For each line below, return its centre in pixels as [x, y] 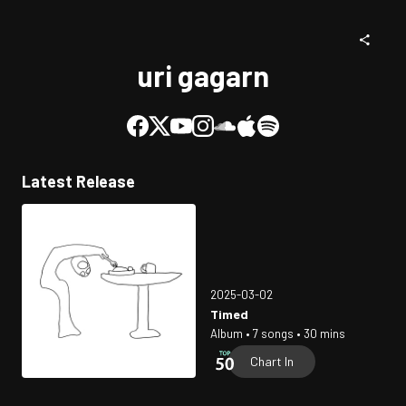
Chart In [272, 361]
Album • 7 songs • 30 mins [278, 334]
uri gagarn [203, 75]
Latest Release [78, 181]
